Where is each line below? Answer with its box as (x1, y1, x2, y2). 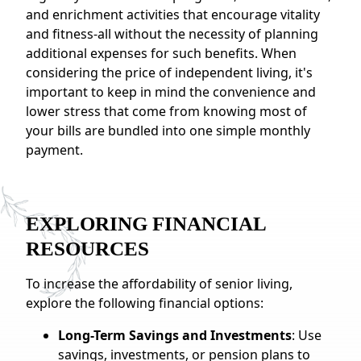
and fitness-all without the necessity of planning (26, 25, 318, 43)
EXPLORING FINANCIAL (26, 213, 266, 234)
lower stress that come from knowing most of (26, 102, 307, 120)
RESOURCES (26, 238, 149, 259)
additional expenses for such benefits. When (26, 44, 297, 62)
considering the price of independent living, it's (26, 64, 313, 81)
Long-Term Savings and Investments (58, 326, 292, 344)
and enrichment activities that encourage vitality (26, 6, 320, 23)
